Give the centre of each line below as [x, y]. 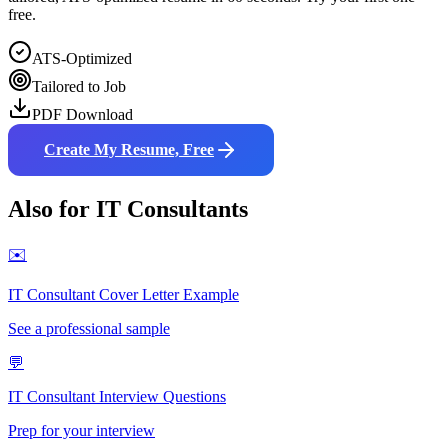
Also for [52, 208]
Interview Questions [160, 396]
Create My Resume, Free [129, 149]
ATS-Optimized [82, 58]
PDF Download [82, 114]
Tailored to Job [79, 86]
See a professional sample [89, 328]
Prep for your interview [81, 430]
